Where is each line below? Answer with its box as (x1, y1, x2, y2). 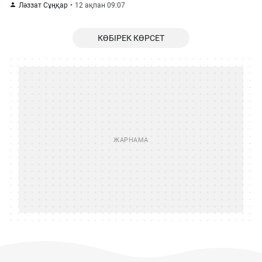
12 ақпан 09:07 (75, 1, 125, 9)
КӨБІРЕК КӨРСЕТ (98, 33, 164, 43)
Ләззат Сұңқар (19, 1, 68, 9)
